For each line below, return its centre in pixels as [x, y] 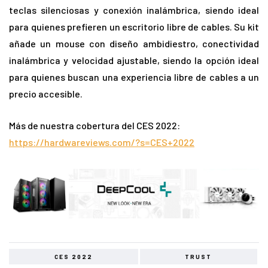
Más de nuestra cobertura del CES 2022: [95, 126]
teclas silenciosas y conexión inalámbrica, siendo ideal [134, 10]
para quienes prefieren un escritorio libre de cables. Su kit [134, 27]
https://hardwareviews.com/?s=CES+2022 [102, 142]
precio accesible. [46, 94]
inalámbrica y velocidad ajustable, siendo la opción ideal [134, 60]
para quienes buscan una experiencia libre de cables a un [134, 77]
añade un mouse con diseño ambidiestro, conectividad [134, 44]
